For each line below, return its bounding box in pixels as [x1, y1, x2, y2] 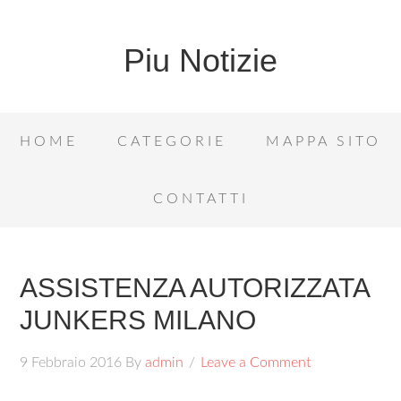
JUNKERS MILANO [20, 305, 257, 335]
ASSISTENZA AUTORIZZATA [20, 273, 370, 303]
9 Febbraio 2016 [20, 355, 123, 370]
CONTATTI [152, 192, 249, 206]
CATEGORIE [117, 134, 226, 149]
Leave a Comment [200, 355, 311, 370]
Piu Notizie [124, 42, 277, 79]
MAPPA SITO [266, 134, 381, 149]
